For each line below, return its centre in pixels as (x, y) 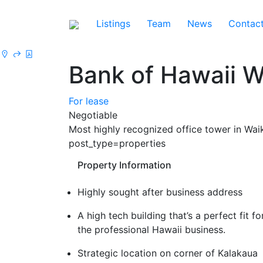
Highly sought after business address (160, 192)
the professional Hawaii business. (151, 230)
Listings (113, 23)
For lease (89, 101)
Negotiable (93, 115)
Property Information (124, 165)
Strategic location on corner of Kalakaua (168, 253)
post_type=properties (117, 143)
